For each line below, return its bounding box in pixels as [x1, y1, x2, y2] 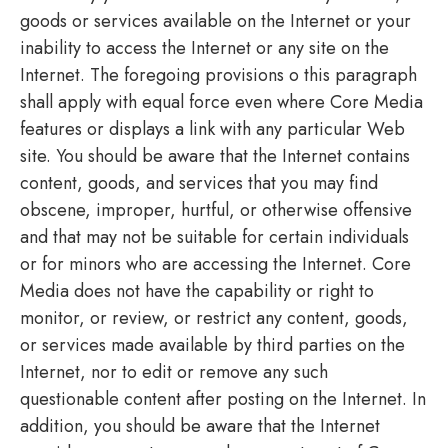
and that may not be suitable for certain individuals [20, 223, 409, 250]
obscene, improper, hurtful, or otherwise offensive [20, 196, 412, 223]
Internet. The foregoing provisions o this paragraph [20, 61, 417, 88]
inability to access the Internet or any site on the [20, 34, 389, 61]
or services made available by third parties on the [20, 331, 405, 358]
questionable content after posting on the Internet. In [20, 385, 426, 412]
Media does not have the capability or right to [20, 277, 374, 304]
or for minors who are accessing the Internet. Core [20, 250, 411, 277]
